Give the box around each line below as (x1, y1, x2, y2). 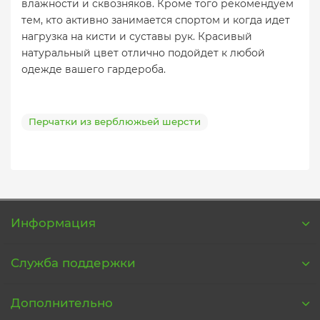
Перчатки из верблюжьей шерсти (29, 115, 201, 127)
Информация (11, 216, 96, 230)
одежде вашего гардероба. (21, 62, 166, 76)
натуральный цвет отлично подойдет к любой (21, 46, 265, 59)
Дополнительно (11, 296, 113, 310)
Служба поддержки (11, 256, 136, 270)
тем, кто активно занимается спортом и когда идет (21, 13, 290, 26)
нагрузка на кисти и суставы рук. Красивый (21, 29, 252, 43)
